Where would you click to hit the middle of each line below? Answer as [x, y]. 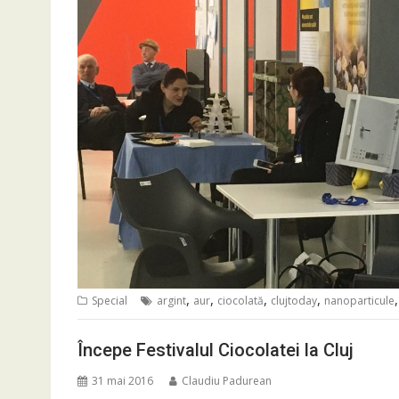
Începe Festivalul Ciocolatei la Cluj [216, 350]
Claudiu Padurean [227, 380]
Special [110, 301]
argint [171, 301]
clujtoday [294, 301]
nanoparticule [359, 301]
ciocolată [240, 301]
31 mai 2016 [122, 380]
